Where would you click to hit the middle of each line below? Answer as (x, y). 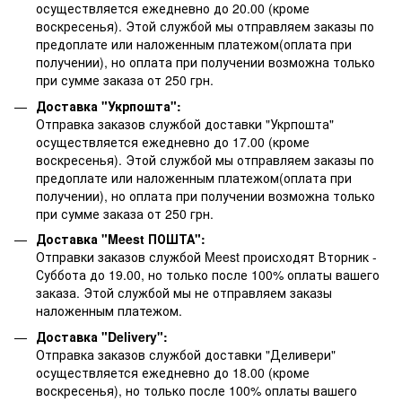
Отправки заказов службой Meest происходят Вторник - (206, 257)
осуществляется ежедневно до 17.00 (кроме (173, 141)
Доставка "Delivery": (102, 336)
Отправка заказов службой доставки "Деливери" (186, 354)
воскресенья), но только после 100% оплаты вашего (197, 390)
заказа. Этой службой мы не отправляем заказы (184, 293)
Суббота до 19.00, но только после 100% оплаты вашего (208, 275)
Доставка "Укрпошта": (109, 105)
